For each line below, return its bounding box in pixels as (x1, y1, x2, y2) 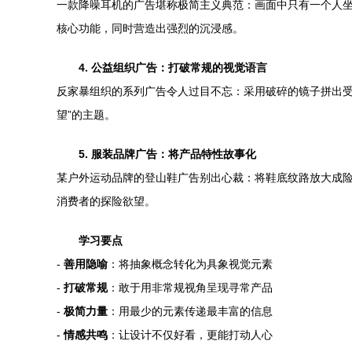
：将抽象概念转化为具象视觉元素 (108, 258, 273, 270)
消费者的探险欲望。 (57, 195, 156, 207)
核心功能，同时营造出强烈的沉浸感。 (57, 22, 244, 35)
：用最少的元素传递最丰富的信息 (108, 305, 273, 317)
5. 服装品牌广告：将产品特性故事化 (79, 148, 256, 160)
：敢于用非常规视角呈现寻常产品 (108, 281, 273, 294)
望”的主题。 (57, 108, 115, 121)
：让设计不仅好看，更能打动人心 (108, 328, 273, 341)
